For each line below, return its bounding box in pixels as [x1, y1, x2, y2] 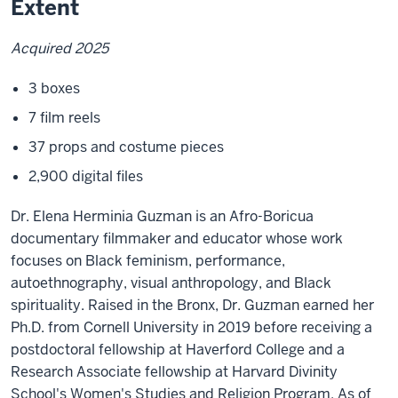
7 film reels [28, 108, 100, 128]
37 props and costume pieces [28, 138, 224, 157]
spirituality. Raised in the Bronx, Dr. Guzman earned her [11, 296, 374, 315]
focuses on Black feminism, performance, [11, 251, 285, 271]
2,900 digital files [28, 167, 143, 187]
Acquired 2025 [11, 39, 108, 59]
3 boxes [28, 79, 80, 99]
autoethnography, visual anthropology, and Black [11, 274, 331, 293]
